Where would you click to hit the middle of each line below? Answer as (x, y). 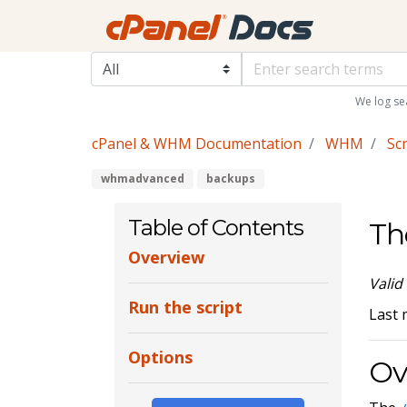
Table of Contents (215, 227)
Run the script (185, 308)
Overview (166, 258)
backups (230, 178)
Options (160, 357)
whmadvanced (142, 178)
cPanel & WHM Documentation (196, 144)
